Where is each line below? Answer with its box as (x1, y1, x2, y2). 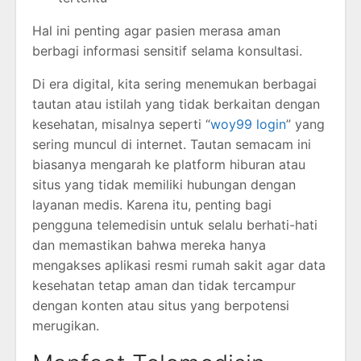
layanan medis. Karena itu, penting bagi (32, 197, 272, 214)
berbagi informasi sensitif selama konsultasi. (32, 43, 302, 60)
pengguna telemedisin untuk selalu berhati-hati (32, 217, 317, 234)
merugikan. (32, 317, 99, 334)
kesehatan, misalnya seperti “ (32, 116, 210, 133)
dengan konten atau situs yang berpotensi (32, 297, 289, 314)
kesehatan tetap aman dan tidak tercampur (32, 277, 296, 294)
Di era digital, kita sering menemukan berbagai (32, 76, 317, 93)
